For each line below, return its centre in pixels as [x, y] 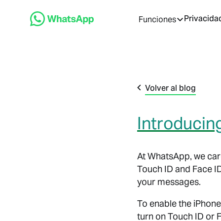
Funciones [157, 20]
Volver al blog [170, 88]
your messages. [169, 182]
